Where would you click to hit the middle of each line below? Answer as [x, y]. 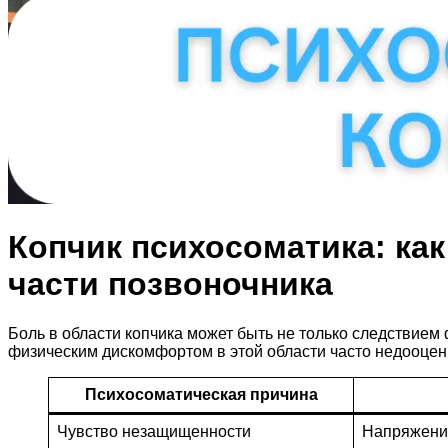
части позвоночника [170, 284]
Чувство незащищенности [154, 431]
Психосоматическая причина [201, 394]
